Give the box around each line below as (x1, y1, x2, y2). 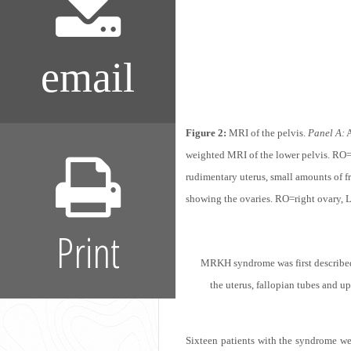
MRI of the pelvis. (226, 126, 308, 139)
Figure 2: (186, 126, 226, 139)
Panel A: (308, 126, 345, 139)
